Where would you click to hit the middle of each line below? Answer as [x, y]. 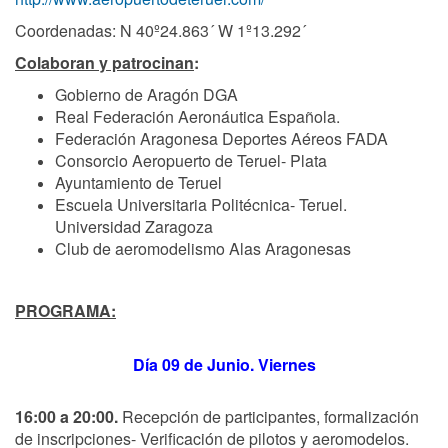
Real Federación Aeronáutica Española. [197, 116]
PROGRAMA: [65, 310]
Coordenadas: [67, 30]
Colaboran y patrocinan [104, 62]
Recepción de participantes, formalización [268, 416]
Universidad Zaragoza [134, 226]
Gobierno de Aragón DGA [146, 94]
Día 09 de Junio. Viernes [224, 364]
